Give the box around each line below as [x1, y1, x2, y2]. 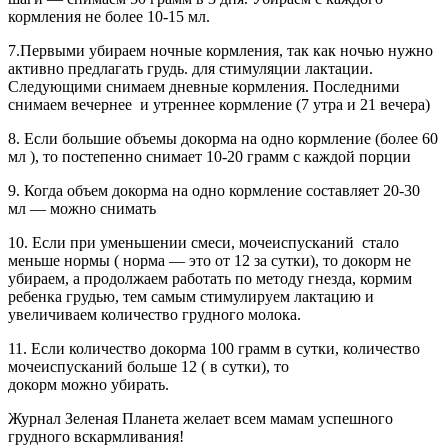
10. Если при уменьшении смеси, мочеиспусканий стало [8, 233, 399, 251]
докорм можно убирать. [8, 375, 169, 393]
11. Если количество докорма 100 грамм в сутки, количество [8, 339, 420, 357]
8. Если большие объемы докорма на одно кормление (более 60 [8, 129, 438, 147]
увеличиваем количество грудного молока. [8, 305, 301, 323]
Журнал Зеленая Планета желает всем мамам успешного [8, 409, 393, 427]
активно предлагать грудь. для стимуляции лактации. [8, 59, 373, 77]
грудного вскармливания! [8, 427, 184, 445]
